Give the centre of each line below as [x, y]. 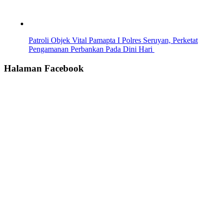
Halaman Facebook [44, 68]
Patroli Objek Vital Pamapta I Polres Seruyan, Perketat [113, 40]
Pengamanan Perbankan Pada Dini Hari [92, 49]
